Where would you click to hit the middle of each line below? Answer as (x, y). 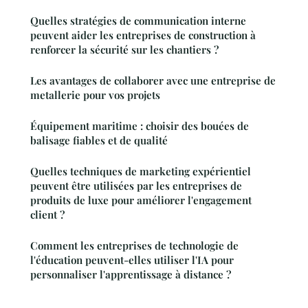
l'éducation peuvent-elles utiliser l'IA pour (132, 260)
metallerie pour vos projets (95, 95)
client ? (47, 214)
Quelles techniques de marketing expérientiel (141, 171)
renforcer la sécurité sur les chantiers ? (124, 49)
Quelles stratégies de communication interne (138, 20)
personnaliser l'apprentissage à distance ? (131, 274)
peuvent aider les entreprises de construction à (143, 35)
